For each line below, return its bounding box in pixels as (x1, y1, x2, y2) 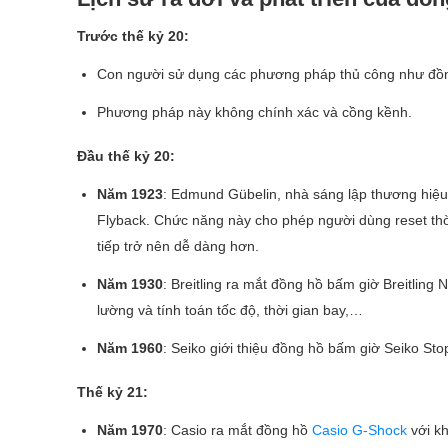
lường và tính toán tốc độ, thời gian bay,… (97, 301, 363, 318)
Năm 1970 (97, 421, 163, 438)
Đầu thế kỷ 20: (77, 147, 175, 164)
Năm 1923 (97, 185, 163, 202)
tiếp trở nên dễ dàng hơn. (97, 237, 259, 254)
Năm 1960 (97, 339, 163, 356)
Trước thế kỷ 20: (77, 27, 189, 44)
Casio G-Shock (312, 421, 407, 438)
